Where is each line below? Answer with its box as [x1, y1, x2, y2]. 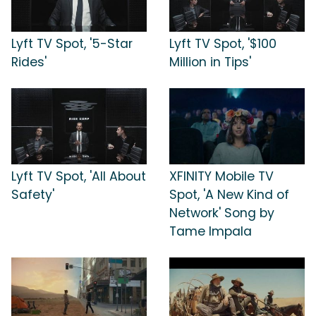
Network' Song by [169, 204, 274, 221]
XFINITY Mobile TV [169, 167, 274, 185]
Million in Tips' [169, 54, 251, 71]
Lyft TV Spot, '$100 [169, 35, 276, 53]
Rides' [11, 54, 47, 71]
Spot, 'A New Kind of [169, 186, 289, 203]
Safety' [11, 186, 54, 203]
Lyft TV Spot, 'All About [11, 167, 146, 185]
